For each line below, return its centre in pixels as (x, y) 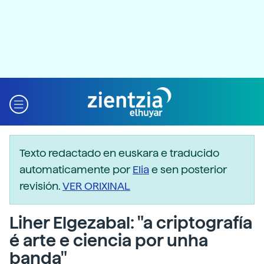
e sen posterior (188, 169)
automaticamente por (76, 169)
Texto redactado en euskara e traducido (119, 153)
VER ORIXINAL (96, 186)
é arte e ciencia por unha (109, 240)
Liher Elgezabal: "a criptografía (131, 223)
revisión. (41, 186)
